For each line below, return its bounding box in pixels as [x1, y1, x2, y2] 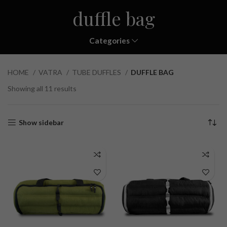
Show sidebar [19, 118, 64, 127]
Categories [89, 36, 130, 45]
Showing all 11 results [8, 84, 77, 93]
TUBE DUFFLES [72, 68, 123, 77]
